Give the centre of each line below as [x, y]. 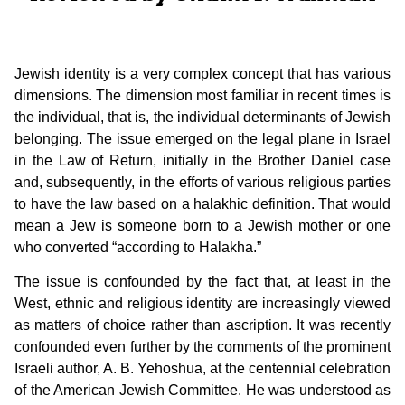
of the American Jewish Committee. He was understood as [202, 391]
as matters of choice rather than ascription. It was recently [202, 325]
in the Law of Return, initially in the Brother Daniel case [202, 160]
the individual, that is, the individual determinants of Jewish [202, 117]
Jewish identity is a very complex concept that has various [202, 73]
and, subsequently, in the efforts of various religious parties [202, 182]
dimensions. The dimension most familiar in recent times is [202, 95]
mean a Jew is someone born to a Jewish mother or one [202, 225]
